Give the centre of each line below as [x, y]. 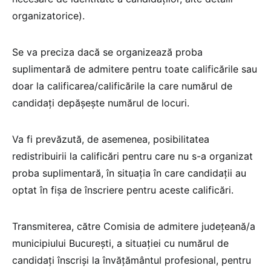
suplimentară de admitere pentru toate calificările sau [135, 69]
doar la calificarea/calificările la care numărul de [122, 86]
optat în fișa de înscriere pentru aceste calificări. [126, 190]
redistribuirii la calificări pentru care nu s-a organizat [132, 156]
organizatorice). [48, 16]
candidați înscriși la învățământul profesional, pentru [132, 260]
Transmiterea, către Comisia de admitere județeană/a [134, 227]
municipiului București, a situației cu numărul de [120, 243]
